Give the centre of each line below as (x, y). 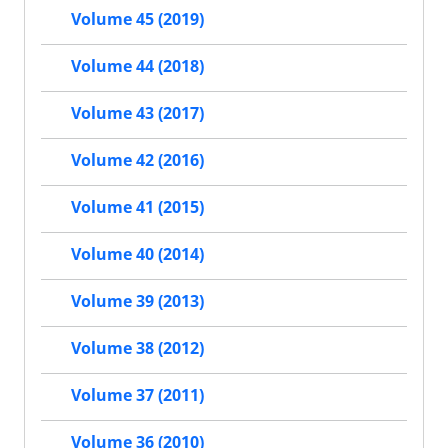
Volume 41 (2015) (137, 207)
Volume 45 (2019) (137, 19)
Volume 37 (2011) (137, 395)
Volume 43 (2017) (137, 113)
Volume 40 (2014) (137, 254)
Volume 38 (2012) (137, 348)
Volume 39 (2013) (137, 301)
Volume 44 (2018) (137, 66)
